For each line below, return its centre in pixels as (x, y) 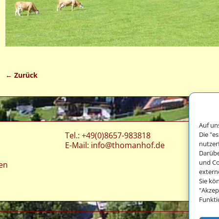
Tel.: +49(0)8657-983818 (108, 136)
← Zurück (21, 75)
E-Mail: (78, 145)
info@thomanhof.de (128, 145)
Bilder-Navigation (48, 85)
